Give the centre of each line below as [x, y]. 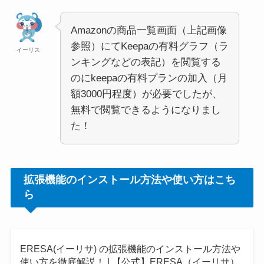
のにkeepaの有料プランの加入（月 [149, 78]
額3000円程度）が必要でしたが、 [146, 94]
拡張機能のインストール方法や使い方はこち [130, 180]
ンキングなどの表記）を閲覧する [146, 62]
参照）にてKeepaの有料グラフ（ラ [149, 46]
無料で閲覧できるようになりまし [146, 110]
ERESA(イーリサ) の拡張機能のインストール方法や [130, 249]
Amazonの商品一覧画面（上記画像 [148, 30]
